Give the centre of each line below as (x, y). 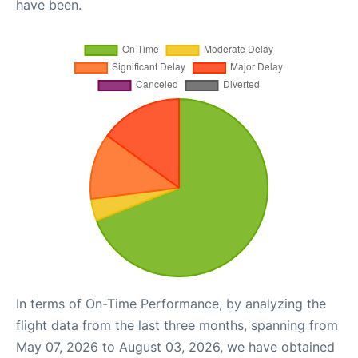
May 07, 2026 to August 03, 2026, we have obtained (175, 346)
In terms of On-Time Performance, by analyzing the (171, 303)
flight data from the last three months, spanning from (177, 325)
